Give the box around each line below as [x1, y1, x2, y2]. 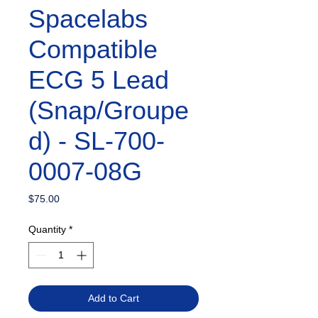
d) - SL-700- [28, 126, 165, 155]
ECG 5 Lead [28, 65, 169, 94]
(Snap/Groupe [28, 96, 189, 125]
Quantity [28, 224, 66, 235]
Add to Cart [88, 292, 139, 304]
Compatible [28, 35, 158, 64]
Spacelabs [28, 4, 148, 33]
